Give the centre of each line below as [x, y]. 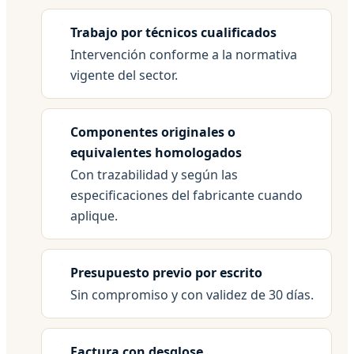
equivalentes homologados [156, 152]
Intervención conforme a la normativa [184, 54]
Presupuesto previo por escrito [166, 272]
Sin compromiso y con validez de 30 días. [192, 294]
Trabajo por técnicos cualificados [173, 32]
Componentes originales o [153, 132]
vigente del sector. [124, 75]
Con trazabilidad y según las [154, 174]
